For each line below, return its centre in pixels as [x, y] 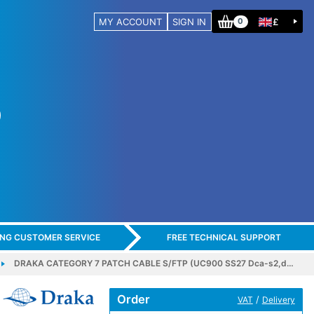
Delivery [278, 299]
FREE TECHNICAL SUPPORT [224, 238]
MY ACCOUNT [131, 21]
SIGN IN [190, 21]
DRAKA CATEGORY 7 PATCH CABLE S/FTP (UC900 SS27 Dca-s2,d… [153, 263]
